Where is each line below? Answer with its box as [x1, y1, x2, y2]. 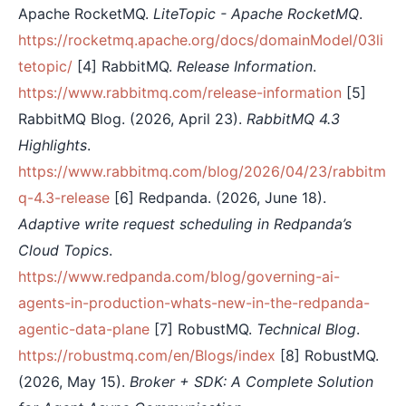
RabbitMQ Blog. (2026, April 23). [18, 109, 246, 128]
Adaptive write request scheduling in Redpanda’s [18, 214, 352, 233]
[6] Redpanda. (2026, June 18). [110, 188, 326, 207]
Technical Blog [256, 319, 356, 338]
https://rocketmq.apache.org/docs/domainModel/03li [18, 30, 383, 49]
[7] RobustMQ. [150, 319, 256, 338]
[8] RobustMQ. [275, 345, 379, 364]
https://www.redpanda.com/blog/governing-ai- [18, 266, 340, 285]
